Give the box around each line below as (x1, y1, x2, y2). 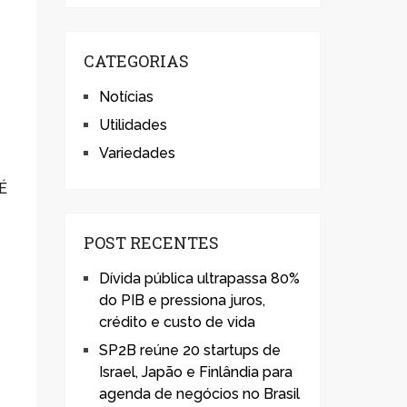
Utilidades (99, 116, 167, 134)
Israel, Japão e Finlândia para (99, 363, 293, 381)
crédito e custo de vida (99, 313, 255, 331)
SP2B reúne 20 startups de (99, 342, 281, 359)
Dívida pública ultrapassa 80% (99, 270, 300, 287)
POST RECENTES (84, 232, 219, 253)
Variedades (99, 144, 175, 162)
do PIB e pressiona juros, (99, 292, 265, 309)
